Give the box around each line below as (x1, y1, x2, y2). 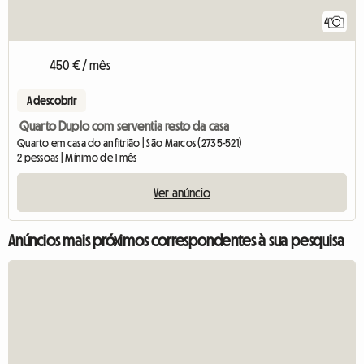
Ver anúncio (154, 185, 210, 199)
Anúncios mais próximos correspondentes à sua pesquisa (8, 232, 344, 249)
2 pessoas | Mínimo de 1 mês (17, 151, 137, 163)
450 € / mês (50, 58, 110, 71)
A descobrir (27, 94, 76, 106)
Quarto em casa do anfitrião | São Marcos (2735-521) (17, 136, 243, 149)
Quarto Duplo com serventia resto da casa (19, 119, 230, 132)
